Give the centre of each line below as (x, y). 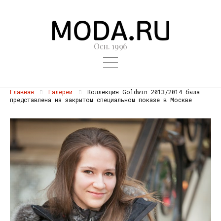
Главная (22, 92)
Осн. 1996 (110, 46)
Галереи (61, 92)
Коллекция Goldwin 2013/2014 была (142, 92)
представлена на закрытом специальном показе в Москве (101, 99)
